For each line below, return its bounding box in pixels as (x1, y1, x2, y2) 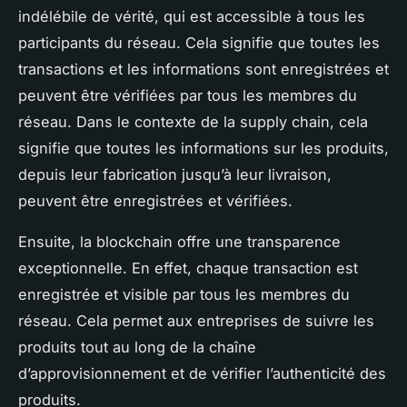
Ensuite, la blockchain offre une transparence (18, 232, 341, 251)
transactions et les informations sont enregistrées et (18, 59, 389, 78)
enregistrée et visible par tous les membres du (18, 284, 350, 303)
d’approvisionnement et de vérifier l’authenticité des (18, 363, 386, 382)
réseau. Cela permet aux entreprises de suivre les (18, 311, 374, 330)
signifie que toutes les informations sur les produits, (18, 138, 389, 157)
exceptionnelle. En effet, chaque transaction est (18, 258, 358, 277)
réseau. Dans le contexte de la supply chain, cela (18, 112, 368, 131)
